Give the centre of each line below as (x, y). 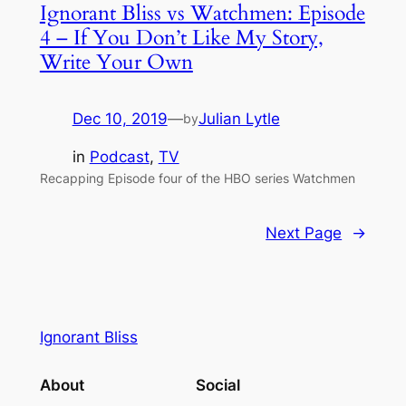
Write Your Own (116, 62)
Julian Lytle (239, 118)
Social (217, 386)
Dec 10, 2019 (120, 118)
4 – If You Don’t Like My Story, (181, 37)
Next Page (304, 233)
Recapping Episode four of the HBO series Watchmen (197, 179)
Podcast (119, 157)
